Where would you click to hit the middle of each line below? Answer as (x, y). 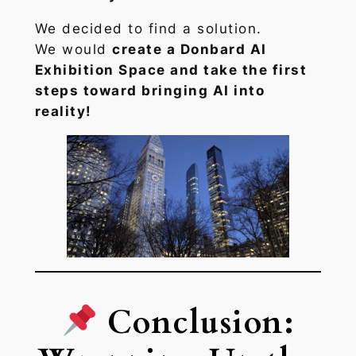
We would (74, 49)
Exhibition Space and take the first (171, 70)
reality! (63, 111)
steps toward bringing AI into (150, 90)
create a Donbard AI (190, 49)
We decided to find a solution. (148, 28)
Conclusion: (196, 323)
